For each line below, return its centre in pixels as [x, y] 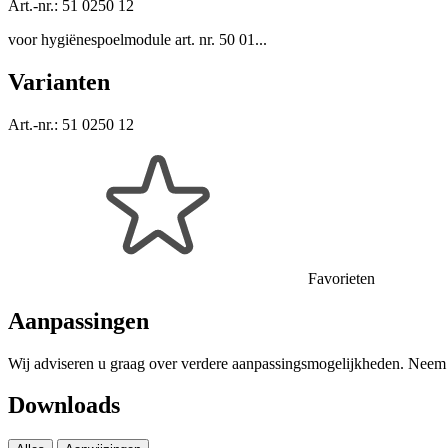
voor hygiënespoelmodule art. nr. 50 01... [137, 39]
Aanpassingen [78, 320]
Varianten [59, 81]
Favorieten [341, 278]
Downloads [64, 405]
